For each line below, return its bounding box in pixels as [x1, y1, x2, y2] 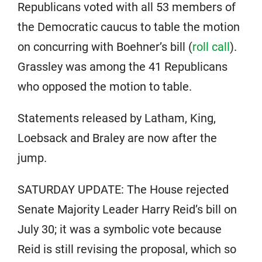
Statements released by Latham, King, [18, 111, 216, 125]
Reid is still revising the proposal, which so [18, 242, 236, 256]
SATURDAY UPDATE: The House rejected [18, 182, 229, 196]
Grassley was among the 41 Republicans [18, 60, 227, 74]
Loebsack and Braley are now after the [18, 131, 217, 145]
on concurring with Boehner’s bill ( [18, 40, 192, 54]
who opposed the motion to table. [18, 80, 192, 94]
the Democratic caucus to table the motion [18, 20, 240, 34]
